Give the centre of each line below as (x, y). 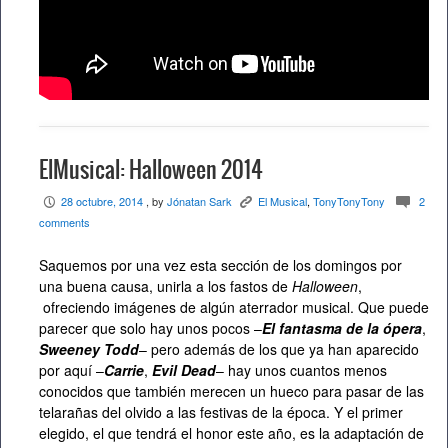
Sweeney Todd (89, 348)
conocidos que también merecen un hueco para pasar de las (231, 390)
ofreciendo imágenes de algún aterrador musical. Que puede (234, 306)
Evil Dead (184, 369)
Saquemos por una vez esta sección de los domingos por (220, 264)
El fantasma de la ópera (342, 327)
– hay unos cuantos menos (301, 369)
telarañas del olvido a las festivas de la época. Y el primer (221, 411)
